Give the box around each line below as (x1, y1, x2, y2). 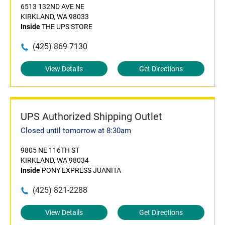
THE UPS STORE (40, 23, 92, 31)
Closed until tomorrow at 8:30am (21, 126, 131, 135)
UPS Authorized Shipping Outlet (21, 110, 162, 123)
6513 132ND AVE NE (21, 3, 84, 11)
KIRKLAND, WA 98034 (21, 156, 89, 164)
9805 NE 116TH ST (21, 146, 79, 154)
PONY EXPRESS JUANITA (40, 166, 121, 174)
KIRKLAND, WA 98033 (21, 13, 89, 21)
